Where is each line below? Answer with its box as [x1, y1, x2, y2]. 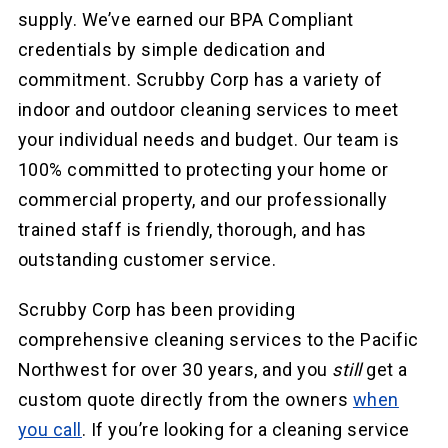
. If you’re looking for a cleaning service [81, 419, 410, 441]
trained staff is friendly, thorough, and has [17, 219, 367, 241]
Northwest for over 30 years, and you [17, 359, 333, 381]
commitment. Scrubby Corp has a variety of [17, 69, 383, 91]
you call [17, 419, 82, 441]
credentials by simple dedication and [17, 39, 326, 61]
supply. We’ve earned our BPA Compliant [17, 9, 354, 31]
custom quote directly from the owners [17, 389, 353, 411]
